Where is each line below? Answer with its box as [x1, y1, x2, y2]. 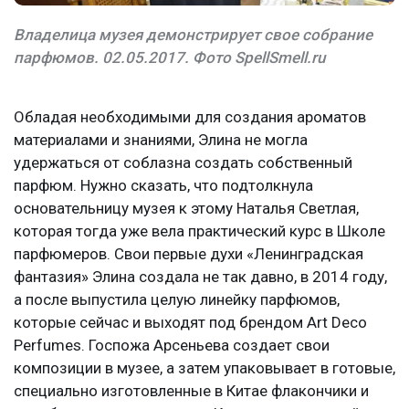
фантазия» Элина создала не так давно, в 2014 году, [14, 267, 387, 287]
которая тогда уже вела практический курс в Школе [14, 222, 385, 241]
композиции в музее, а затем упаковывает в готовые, [14, 359, 395, 378]
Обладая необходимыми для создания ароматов [14, 108, 366, 127]
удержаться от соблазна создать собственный [14, 153, 352, 173]
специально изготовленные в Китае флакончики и [14, 382, 369, 401]
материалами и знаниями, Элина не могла [14, 131, 308, 150]
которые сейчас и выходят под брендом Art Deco [14, 313, 367, 332]
